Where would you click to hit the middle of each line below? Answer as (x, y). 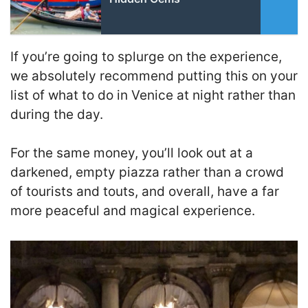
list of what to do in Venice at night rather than (153, 95)
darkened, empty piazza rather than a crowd (147, 173)
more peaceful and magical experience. (133, 211)
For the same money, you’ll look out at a (132, 153)
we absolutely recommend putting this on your (154, 76)
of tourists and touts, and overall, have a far (145, 192)
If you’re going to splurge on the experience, (146, 56)
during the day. (57, 114)
